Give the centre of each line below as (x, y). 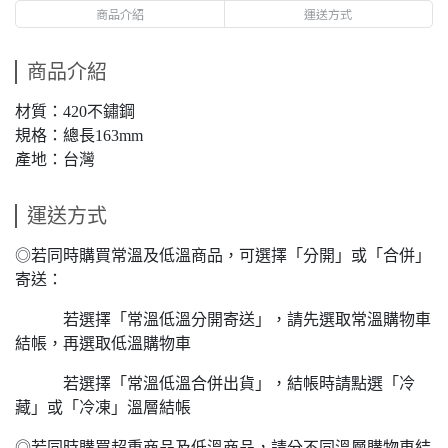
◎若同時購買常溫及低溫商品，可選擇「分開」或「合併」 (223, 255)
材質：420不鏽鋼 (75, 111)
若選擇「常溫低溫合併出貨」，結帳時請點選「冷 (215, 383)
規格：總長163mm (79, 135)
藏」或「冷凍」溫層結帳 (103, 407)
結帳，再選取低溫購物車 (103, 343)
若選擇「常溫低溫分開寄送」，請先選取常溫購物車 (223, 319)
